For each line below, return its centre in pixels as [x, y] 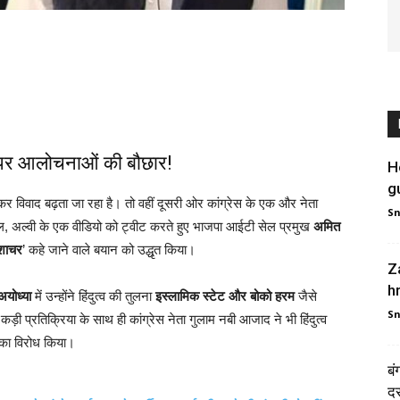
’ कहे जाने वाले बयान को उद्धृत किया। [109, 250]
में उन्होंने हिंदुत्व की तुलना [93, 296]
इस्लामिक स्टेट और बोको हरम [225, 296]
